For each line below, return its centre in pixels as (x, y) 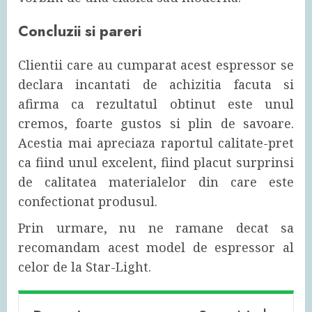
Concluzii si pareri (80, 31)
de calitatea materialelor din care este (156, 181)
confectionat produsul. (88, 201)
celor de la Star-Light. (85, 266)
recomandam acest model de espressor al (156, 247)
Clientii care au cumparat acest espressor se (156, 64)
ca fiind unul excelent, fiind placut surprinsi (156, 162)
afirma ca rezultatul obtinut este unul (156, 103)
